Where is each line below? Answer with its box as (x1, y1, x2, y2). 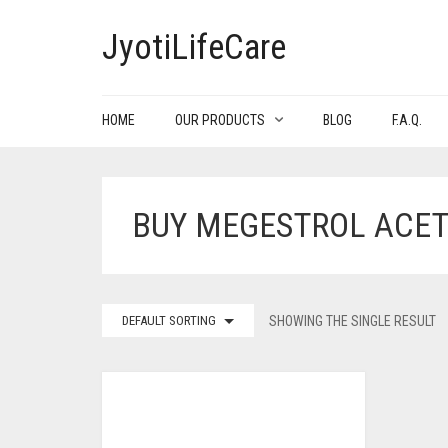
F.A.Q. (392, 112, 422, 128)
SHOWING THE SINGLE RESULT (269, 313, 436, 329)
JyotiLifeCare (102, 27, 286, 68)
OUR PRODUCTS (175, 112, 265, 128)
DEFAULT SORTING (122, 313, 216, 328)
